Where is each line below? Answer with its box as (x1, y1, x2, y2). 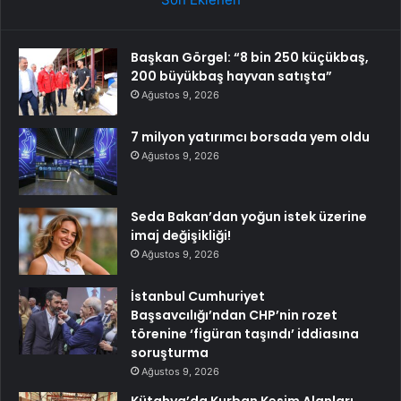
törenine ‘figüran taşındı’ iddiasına (131, 325, 359, 344)
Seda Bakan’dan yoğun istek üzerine (131, 208, 367, 226)
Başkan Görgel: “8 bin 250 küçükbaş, (131, 48, 369, 67)
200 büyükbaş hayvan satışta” (131, 67, 332, 86)
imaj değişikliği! (131, 226, 231, 245)
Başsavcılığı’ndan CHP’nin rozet (131, 306, 337, 325)
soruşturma (131, 344, 209, 363)
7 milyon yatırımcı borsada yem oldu (131, 128, 370, 147)
